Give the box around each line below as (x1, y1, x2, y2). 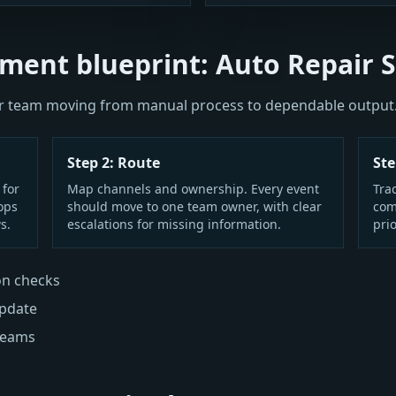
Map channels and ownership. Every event (66, 180, 319, 197)
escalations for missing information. (66, 216, 281, 232)
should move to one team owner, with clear (66, 198, 322, 215)
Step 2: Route (66, 153, 160, 172)
